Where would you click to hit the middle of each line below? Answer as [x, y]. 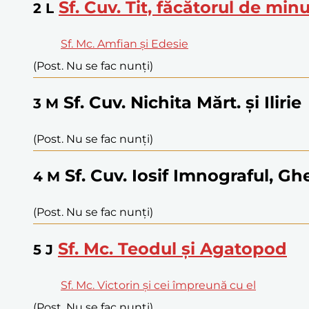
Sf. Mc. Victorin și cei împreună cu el [158, 285]
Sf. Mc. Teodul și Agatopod [172, 248]
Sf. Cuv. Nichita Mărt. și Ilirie [182, 103]
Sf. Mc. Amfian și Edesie [124, 44]
